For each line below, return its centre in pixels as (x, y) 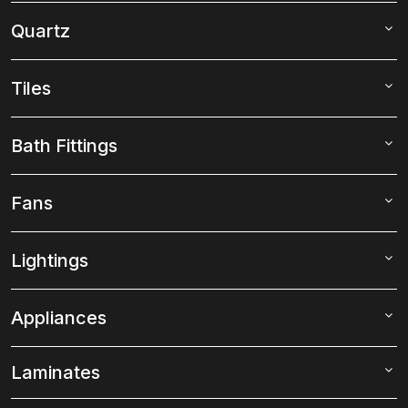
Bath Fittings (64, 146)
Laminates (56, 373)
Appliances (59, 318)
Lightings (50, 261)
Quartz (41, 31)
